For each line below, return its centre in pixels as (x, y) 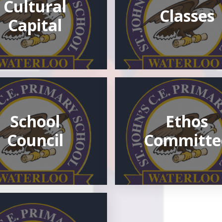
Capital (35, 25)
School (35, 121)
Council (35, 140)
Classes (187, 16)
